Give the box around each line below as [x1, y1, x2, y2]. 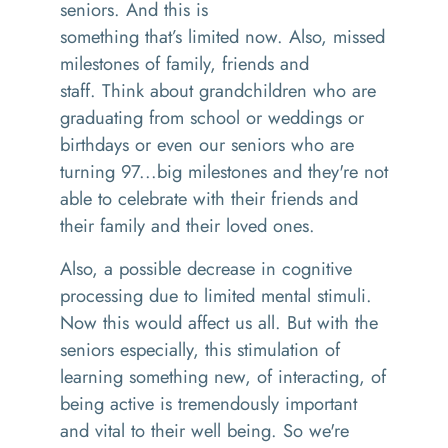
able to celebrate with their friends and [60, 185, 358, 212]
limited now [182, 23, 277, 50]
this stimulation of [199, 336, 340, 363]
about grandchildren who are [150, 77, 376, 104]
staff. [60, 77, 102, 104]
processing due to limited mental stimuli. [60, 282, 372, 309]
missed [327, 23, 385, 50]
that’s [145, 23, 182, 50]
